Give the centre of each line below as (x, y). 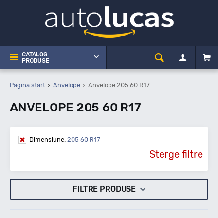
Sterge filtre (176, 154)
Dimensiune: (47, 139)
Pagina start (27, 85)
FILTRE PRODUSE (105, 189)
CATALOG (35, 54)
